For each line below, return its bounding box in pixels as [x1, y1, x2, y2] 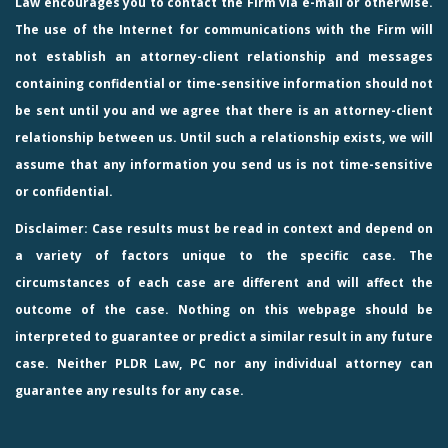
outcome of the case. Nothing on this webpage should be [15, 300, 433, 318]
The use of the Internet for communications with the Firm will [15, 20, 433, 38]
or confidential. [15, 182, 113, 200]
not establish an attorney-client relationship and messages [15, 47, 433, 65]
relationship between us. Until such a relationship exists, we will [15, 128, 433, 146]
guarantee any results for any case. [15, 381, 244, 399]
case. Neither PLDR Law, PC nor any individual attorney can [15, 354, 433, 372]
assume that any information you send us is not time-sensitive [15, 155, 433, 173]
